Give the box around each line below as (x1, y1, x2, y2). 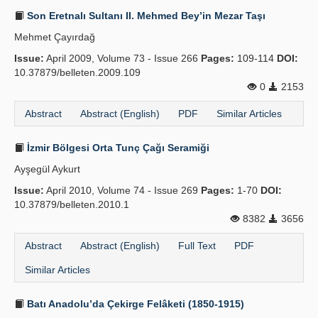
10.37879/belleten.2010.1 (14, 199, 129, 210)
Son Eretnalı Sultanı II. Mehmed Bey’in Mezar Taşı (24, 10, 265, 21)
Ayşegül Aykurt (14, 163, 80, 175)
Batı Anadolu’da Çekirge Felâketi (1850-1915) (24, 298, 244, 309)
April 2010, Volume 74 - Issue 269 (44, 185, 201, 196)
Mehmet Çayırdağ (14, 31, 95, 43)
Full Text (178, 240, 216, 251)
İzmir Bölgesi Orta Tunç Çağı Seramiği (24, 142, 209, 153)
